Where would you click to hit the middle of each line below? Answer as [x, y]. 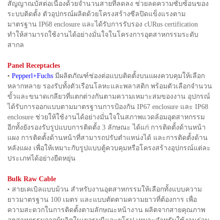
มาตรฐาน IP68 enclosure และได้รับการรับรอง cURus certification [103, 24]
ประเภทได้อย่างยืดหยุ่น [41, 158]
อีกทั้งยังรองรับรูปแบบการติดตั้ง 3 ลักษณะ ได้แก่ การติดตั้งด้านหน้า [107, 127]
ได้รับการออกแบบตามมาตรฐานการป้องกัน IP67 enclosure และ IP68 [108, 107]
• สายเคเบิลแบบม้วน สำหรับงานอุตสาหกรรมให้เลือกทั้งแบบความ [105, 189]
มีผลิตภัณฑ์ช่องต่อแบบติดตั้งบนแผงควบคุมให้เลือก [129, 76]
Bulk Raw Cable [32, 179]
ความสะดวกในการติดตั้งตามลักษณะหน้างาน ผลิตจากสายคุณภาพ [106, 210]
